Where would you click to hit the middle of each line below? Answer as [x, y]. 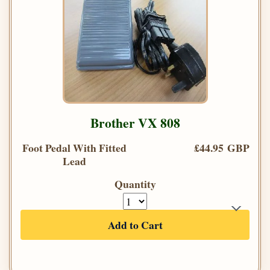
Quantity [135, 184]
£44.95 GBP [222, 148]
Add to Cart [135, 225]
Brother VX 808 [135, 123]
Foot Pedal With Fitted [74, 148]
